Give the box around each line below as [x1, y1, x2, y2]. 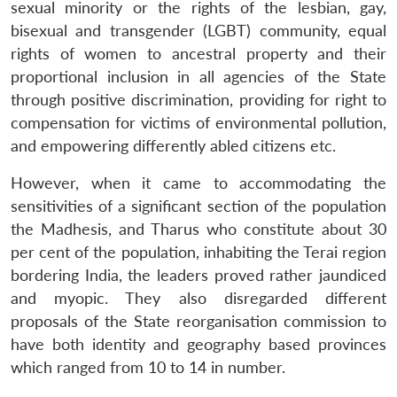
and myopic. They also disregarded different [11, 288, 386, 307]
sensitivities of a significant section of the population [11, 196, 386, 215]
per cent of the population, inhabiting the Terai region [11, 242, 386, 261]
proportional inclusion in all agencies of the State [11, 66, 386, 86]
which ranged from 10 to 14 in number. [11, 357, 285, 377]
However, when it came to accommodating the [11, 173, 386, 192]
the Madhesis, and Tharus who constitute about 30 [11, 219, 386, 238]
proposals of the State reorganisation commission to [11, 311, 386, 331]
